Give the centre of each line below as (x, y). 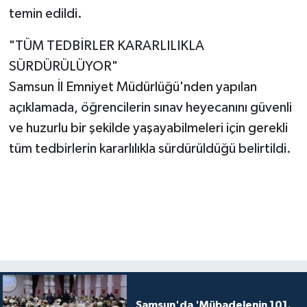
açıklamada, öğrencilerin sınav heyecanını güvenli (150, 107)
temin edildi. (45, 13)
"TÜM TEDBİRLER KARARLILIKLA (106, 46)
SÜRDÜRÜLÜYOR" (63, 66)
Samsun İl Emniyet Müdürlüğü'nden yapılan (133, 87)
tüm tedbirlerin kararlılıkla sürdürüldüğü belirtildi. (150, 148)
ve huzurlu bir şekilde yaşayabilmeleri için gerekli (148, 128)
